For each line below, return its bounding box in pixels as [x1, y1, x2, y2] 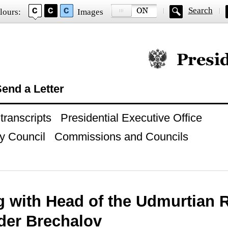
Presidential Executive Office [60, 111, 202, 124]
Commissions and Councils [54, 130, 188, 143]
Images [77, 7, 103, 17]
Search [188, 6, 213, 15]
